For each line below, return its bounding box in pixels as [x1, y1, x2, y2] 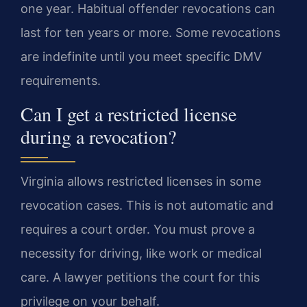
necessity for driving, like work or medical [21, 245, 262, 260]
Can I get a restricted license [21, 100, 236, 127]
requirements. [21, 73, 101, 88]
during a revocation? [21, 123, 176, 149]
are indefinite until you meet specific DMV [21, 49, 262, 64]
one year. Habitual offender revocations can [21, 1, 275, 16]
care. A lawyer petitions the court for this [21, 269, 260, 284]
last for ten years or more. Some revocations [21, 25, 280, 40]
